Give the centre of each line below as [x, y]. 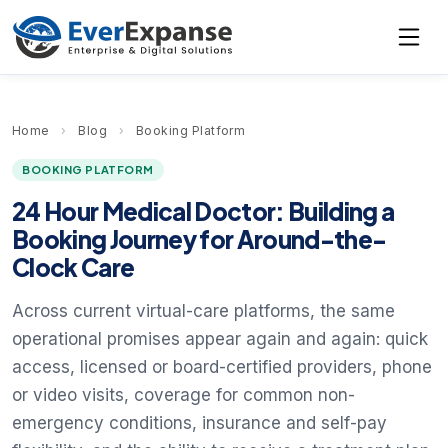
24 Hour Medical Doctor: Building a [203, 211]
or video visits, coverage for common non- [183, 395]
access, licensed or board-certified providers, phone [222, 367]
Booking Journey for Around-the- [199, 239]
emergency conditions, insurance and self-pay [199, 423]
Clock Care [73, 267]
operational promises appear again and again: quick [220, 339]
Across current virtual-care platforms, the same [203, 311]
